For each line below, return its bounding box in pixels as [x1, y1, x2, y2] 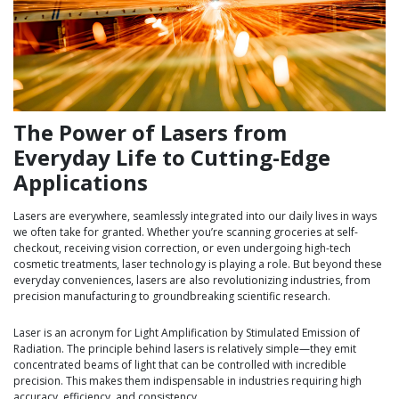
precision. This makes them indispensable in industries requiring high [13, 372, 362, 388]
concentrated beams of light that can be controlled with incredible [13, 356, 346, 372]
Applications [13, 167, 148, 198]
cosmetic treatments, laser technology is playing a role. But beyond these [13, 256, 382, 273]
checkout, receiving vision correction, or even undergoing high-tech [13, 240, 351, 256]
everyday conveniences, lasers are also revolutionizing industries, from [13, 273, 370, 289]
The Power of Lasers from [13, 118, 287, 148]
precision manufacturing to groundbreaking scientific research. [13, 289, 330, 305]
